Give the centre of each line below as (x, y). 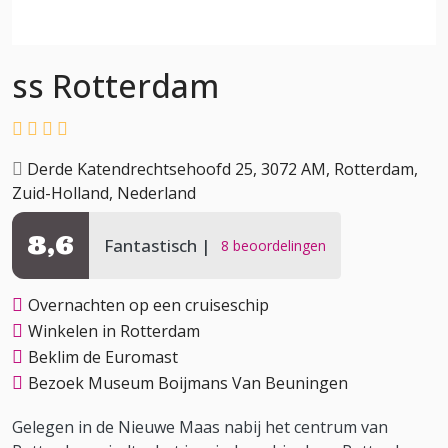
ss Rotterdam (115, 85)
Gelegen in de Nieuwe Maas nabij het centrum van (200, 426)
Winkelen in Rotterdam (114, 331)
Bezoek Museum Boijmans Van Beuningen (188, 383)
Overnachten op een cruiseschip (148, 305)
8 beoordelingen (273, 246)
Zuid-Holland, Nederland (104, 192)
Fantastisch (152, 246)
